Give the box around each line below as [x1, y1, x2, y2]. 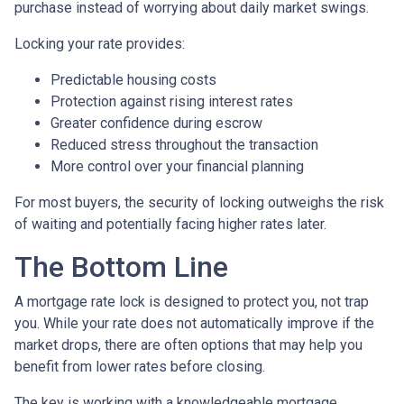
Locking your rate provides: [14, 34, 185, 52]
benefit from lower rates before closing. [14, 357, 265, 375]
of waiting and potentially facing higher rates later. [14, 215, 326, 233]
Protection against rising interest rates [50, 92, 293, 110]
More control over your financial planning [50, 157, 304, 175]
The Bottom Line [14, 249, 228, 284]
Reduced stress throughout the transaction [50, 135, 318, 153]
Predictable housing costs [50, 70, 216, 88]
